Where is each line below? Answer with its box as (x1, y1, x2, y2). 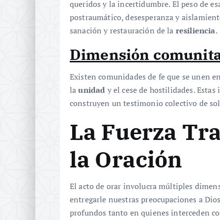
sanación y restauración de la (70, 25, 176, 36)
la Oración (70, 145, 183, 174)
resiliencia (175, 25, 216, 36)
